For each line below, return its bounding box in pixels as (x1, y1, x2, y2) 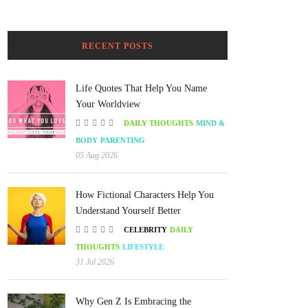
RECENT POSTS (81, 41, 153, 52)
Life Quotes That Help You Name (76, 83, 207, 94)
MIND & (196, 119, 225, 128)
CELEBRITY (124, 225, 167, 234)
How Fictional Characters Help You (76, 190, 214, 201)
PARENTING (100, 136, 145, 145)
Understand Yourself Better (76, 206, 181, 217)
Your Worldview (76, 99, 140, 110)
